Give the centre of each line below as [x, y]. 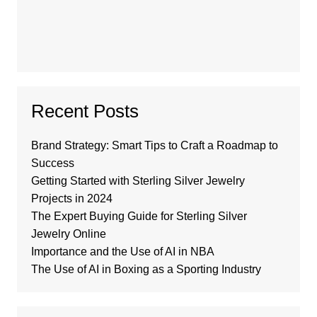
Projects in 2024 [71, 199]
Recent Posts [85, 111]
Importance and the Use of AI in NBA [122, 252]
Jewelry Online [70, 234]
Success [52, 163]
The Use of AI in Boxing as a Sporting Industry [146, 270]
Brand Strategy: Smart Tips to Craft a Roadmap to [154, 146]
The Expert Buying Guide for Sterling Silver [139, 217]
